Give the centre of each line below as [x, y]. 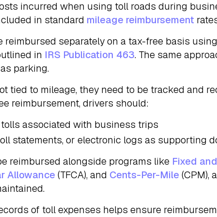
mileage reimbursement [140, 20]
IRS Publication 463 [90, 55]
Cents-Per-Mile [144, 175]
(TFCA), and [82, 175]
